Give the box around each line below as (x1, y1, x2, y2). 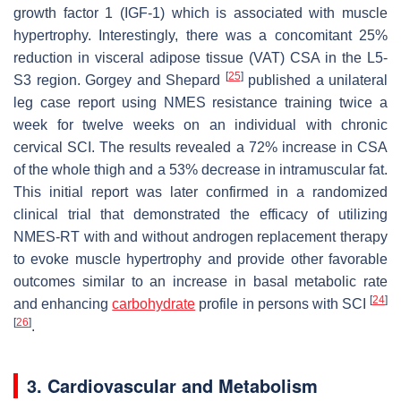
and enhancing (13, 295, 113, 311)
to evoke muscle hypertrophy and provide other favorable (13, 251, 388, 267)
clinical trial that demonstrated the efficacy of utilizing (13, 206, 388, 222)
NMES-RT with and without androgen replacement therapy (13, 228, 388, 244)
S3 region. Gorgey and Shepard (13, 72, 226, 88)
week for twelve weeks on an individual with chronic (13, 116, 388, 132)
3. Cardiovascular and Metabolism (27, 371, 318, 398)
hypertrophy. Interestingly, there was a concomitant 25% (13, 27, 388, 43)
